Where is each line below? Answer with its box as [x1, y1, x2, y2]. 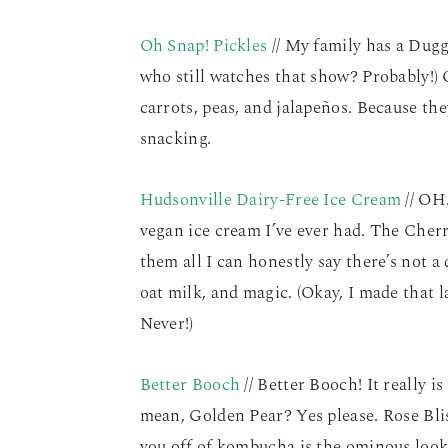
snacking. [139, 126, 212, 153]
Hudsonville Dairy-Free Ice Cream [139, 187, 402, 214]
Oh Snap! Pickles [139, 33, 268, 60]
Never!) [139, 311, 194, 338]
